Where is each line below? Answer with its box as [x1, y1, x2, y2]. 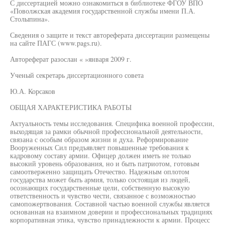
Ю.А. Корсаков [10, 86, 55, 96]
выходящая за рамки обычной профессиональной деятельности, [10, 127, 203, 136]
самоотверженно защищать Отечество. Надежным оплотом [10, 167, 189, 176]
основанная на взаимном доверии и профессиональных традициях [10, 207, 212, 216]
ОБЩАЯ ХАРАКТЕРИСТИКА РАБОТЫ [10, 102, 132, 112]
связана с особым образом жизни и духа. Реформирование [10, 135, 188, 144]
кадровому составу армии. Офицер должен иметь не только [10, 151, 191, 160]
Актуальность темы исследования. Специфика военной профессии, [10, 119, 214, 128]
